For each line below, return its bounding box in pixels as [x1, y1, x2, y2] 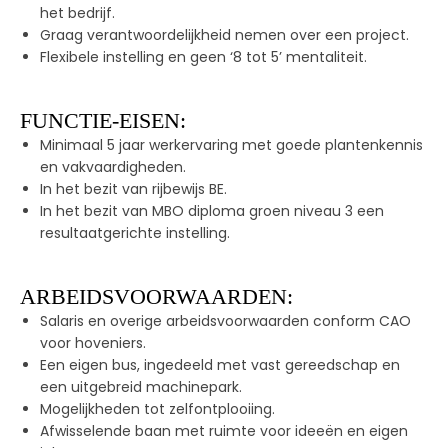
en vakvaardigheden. [40, 157, 186, 177]
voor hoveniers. [40, 333, 146, 353]
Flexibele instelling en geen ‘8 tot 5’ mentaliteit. [40, 47, 367, 67]
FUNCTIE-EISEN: [20, 108, 186, 133]
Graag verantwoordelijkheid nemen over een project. [40, 25, 409, 45]
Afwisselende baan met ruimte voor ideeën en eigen [40, 421, 408, 441]
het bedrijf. [40, 3, 115, 23]
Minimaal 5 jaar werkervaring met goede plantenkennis [40, 135, 423, 155]
